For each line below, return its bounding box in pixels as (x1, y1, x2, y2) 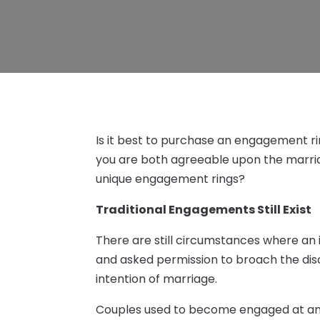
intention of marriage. (96, 270, 218, 287)
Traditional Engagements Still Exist (96, 201, 312, 218)
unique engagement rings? (96, 170, 246, 187)
